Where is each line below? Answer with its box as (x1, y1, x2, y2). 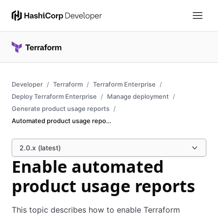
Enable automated (12, 155, 164, 178)
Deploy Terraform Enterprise (12, 92, 97, 100)
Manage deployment (107, 92, 169, 100)
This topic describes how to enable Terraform (12, 205, 180, 215)
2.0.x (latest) (19, 144, 61, 152)
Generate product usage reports (12, 105, 109, 112)
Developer (12, 80, 43, 88)
